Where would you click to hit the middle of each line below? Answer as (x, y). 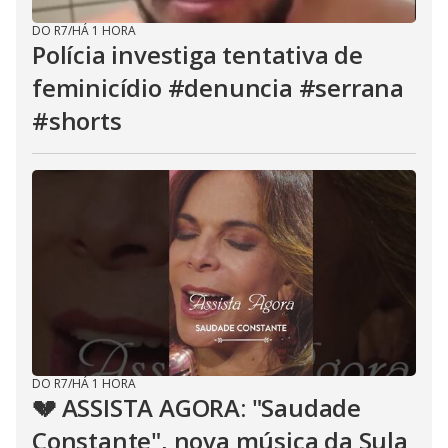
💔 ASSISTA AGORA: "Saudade (196, 407)
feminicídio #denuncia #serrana (218, 87)
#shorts (77, 120)
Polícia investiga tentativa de (197, 54)
